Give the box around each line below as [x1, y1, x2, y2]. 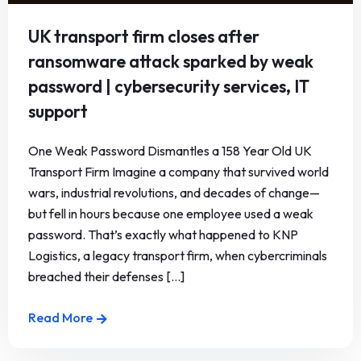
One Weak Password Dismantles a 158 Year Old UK [28, 143, 312, 160]
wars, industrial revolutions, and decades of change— [28, 185, 320, 201]
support [28, 101, 88, 122]
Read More [28, 309, 93, 326]
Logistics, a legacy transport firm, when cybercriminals [28, 247, 327, 264]
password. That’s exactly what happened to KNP [28, 226, 298, 243]
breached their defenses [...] [28, 268, 185, 285]
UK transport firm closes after [28, 26, 259, 48]
